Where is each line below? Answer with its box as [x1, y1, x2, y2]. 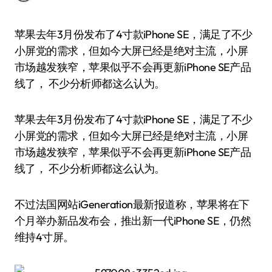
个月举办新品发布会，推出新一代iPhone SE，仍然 [15, 214, 251, 228]
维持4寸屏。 [15, 230, 74, 244]
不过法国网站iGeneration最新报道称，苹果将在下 [15, 197, 250, 211]
